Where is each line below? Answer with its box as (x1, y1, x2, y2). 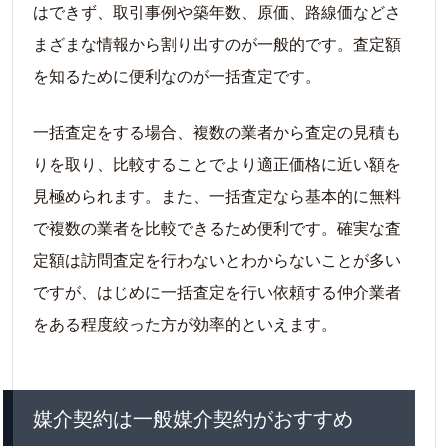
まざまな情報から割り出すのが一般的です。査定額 (33, 31, 401, 55)
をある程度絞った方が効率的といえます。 (33, 311, 337, 335)
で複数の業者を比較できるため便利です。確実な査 (33, 215, 401, 239)
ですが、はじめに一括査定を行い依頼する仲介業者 (33, 279, 401, 303)
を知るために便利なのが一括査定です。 (33, 63, 321, 87)
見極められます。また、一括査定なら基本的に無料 (33, 183, 401, 207)
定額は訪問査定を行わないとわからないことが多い (33, 247, 401, 271)
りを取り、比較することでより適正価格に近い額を (33, 151, 401, 175)
